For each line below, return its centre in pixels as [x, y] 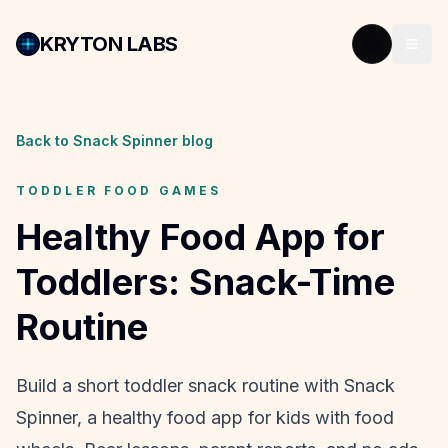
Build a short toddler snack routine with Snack [205, 385]
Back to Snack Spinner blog [114, 140]
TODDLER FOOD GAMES [119, 190]
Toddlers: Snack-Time [205, 282]
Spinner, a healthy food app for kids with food [205, 417]
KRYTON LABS [109, 44]
